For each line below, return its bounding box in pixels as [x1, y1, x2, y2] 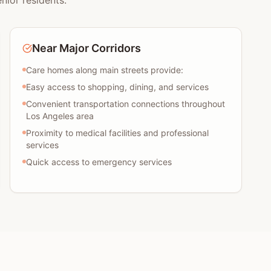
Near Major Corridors [32, 42, 141, 54]
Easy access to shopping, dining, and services [26, 82, 209, 92]
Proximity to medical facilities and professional [26, 128, 209, 138]
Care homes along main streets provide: [26, 65, 183, 75]
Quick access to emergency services [26, 157, 172, 167]
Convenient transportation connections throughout [26, 99, 225, 109]
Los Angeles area [26, 111, 94, 121]
